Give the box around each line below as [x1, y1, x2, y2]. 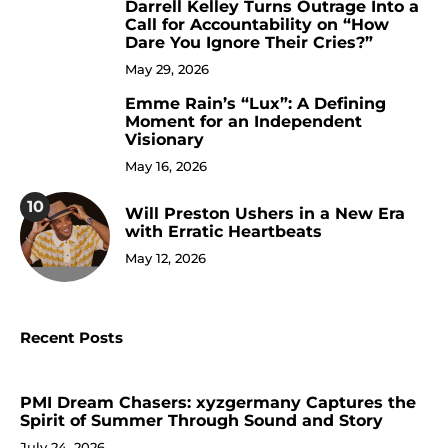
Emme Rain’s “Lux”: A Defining [125, 93, 386, 113]
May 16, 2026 [125, 157, 207, 174]
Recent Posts [20, 328, 123, 347]
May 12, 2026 [125, 250, 206, 267]
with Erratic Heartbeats [125, 222, 322, 242]
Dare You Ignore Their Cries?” [125, 32, 373, 52]
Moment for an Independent [125, 111, 362, 131]
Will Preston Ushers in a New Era [125, 204, 405, 224]
